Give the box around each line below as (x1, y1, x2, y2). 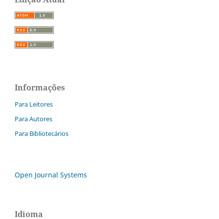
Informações (15, 82, 65, 93)
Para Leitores (15, 100, 53, 109)
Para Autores (15, 114, 52, 124)
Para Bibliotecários (15, 129, 68, 138)
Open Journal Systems (15, 170, 87, 180)
